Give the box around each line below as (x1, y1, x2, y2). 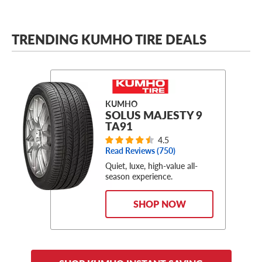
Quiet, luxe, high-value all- (105, 159, 198, 171)
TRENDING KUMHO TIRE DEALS (12, 29, 206, 49)
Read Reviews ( (105, 144, 159, 156)
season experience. (105, 170, 173, 182)
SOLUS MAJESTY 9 (105, 106, 202, 123)
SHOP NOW (133, 196, 186, 211)
